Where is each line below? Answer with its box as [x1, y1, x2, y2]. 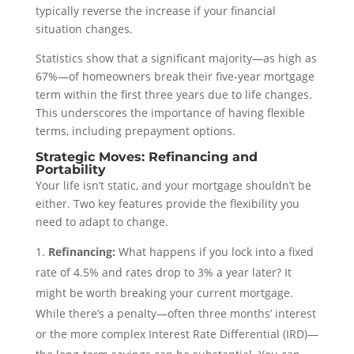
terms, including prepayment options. [35, 122, 235, 138]
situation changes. [35, 21, 133, 36]
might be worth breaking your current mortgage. [35, 284, 293, 300]
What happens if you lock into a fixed [115, 243, 314, 259]
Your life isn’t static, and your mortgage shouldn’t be [35, 177, 311, 193]
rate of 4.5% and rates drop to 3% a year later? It [35, 264, 292, 280]
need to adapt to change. [35, 213, 168, 229]
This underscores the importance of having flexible [35, 104, 305, 120]
